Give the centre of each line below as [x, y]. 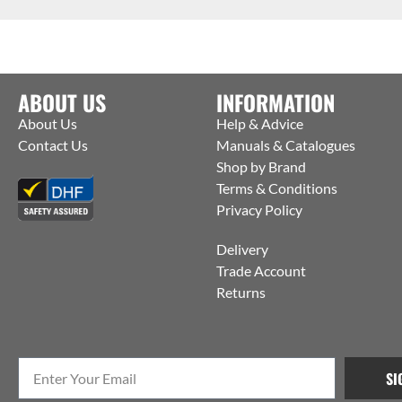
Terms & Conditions [276, 188]
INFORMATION [275, 103]
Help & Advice [259, 124]
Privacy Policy [259, 210]
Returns [240, 293]
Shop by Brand [261, 167]
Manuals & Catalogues [285, 145]
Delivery [242, 249]
